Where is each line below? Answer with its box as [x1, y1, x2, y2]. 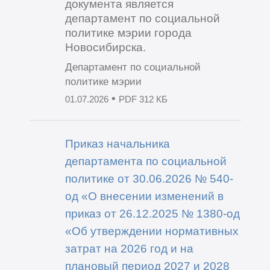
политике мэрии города [64, 26, 192, 40]
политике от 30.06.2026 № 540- [64, 172, 233, 186]
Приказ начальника [64, 137, 170, 151]
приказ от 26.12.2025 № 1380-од [64, 207, 240, 221]
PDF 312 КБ [118, 94, 168, 104]
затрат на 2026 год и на [64, 242, 193, 256]
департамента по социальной [64, 154, 227, 168]
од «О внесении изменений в [64, 189, 224, 203]
